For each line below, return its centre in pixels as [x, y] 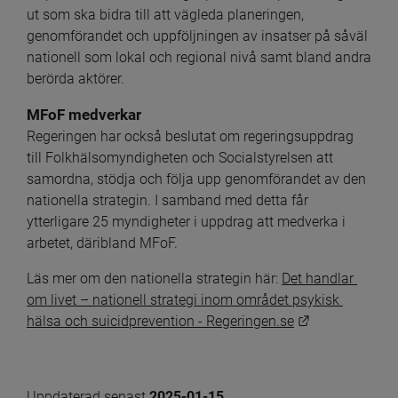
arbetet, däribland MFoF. [102, 243]
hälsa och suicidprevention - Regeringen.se [160, 321]
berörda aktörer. [76, 78]
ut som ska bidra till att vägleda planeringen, [165, 14]
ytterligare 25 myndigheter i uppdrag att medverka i [186, 221]
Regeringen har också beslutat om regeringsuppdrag [190, 136]
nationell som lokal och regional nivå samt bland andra [199, 57]
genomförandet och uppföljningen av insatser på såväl [197, 36]
